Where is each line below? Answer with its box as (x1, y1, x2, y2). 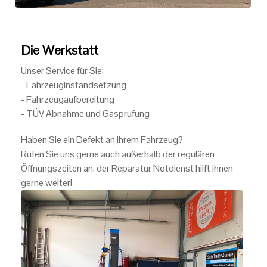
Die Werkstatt (21, 42, 98, 58)
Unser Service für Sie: (21, 64, 104, 77)
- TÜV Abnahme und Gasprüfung (21, 107, 150, 120)
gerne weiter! (21, 176, 72, 189)
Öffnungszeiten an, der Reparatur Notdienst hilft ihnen (21, 162, 233, 175)
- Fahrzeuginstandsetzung (21, 79, 126, 91)
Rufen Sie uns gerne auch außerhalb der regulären (21, 148, 215, 160)
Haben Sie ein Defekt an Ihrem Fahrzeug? (21, 133, 183, 146)
